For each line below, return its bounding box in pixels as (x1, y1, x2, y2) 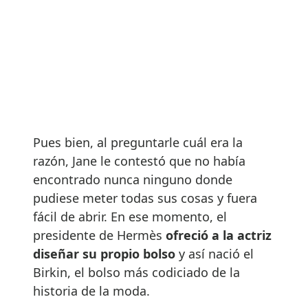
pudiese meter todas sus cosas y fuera (33, 189, 257, 206)
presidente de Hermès (33, 226, 166, 243)
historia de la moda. (33, 282, 150, 299)
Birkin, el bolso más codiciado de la (33, 263, 240, 280)
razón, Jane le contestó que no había (33, 152, 245, 169)
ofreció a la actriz (166, 226, 272, 243)
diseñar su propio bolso (33, 245, 175, 262)
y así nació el (175, 245, 254, 262)
